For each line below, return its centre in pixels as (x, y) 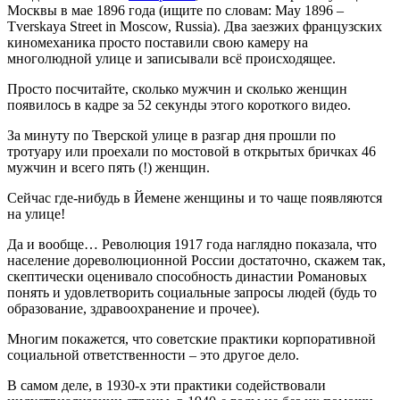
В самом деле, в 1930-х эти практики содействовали (167, 385)
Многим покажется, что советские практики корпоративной (192, 339)
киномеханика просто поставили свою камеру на (158, 42)
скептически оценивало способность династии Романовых (187, 276)
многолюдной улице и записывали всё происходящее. (171, 58)
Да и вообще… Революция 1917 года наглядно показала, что (192, 244)
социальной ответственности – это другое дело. (153, 355)
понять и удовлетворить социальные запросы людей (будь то (192, 292)
